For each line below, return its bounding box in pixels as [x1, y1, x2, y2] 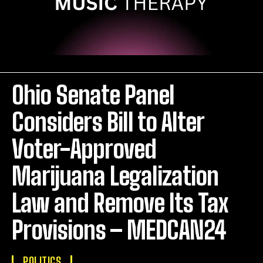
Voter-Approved [12, 134, 156, 164]
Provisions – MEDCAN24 [12, 215, 226, 245]
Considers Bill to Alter [12, 107, 204, 137]
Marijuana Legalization [12, 161, 218, 191]
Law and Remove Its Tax [12, 188, 228, 218]
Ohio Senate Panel [12, 80, 174, 110]
